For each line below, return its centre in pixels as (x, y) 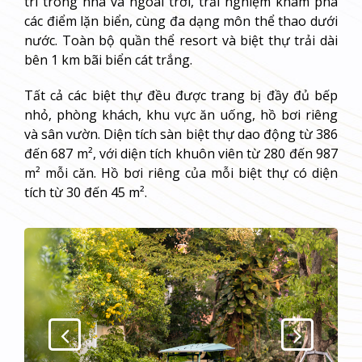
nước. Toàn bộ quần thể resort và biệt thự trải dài (181, 40)
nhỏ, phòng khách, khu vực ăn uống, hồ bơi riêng (181, 114)
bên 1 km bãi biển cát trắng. (108, 59)
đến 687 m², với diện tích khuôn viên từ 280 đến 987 (181, 153)
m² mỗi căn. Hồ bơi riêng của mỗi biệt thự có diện (181, 173)
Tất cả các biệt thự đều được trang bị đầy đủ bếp (181, 95)
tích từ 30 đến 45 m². (86, 192)
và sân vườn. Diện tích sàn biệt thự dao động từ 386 (181, 134)
